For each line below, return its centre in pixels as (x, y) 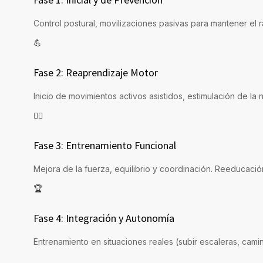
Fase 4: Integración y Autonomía (104, 218)
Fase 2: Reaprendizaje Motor (96, 73)
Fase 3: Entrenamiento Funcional (105, 146)
